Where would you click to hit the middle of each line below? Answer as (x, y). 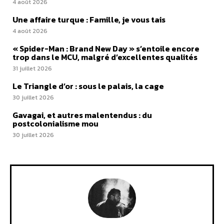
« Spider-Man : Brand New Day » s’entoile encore (106, 48)
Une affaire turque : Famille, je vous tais (89, 19)
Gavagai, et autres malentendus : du (82, 115)
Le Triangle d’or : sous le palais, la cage (88, 86)
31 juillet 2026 (32, 68)
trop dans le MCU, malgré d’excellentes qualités (105, 57)
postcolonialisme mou (55, 123)
